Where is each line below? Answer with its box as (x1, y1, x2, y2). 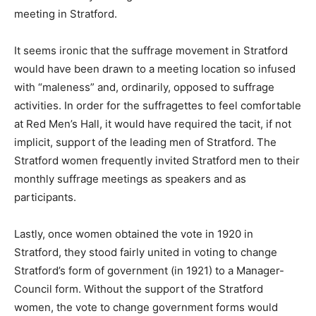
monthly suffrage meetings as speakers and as (14, 172, 246, 186)
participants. (14, 190, 76, 205)
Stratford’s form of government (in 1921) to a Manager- (14, 264, 284, 278)
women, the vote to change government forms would (14, 300, 278, 315)
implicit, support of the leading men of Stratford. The (14, 135, 276, 150)
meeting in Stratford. (14, 7, 117, 21)
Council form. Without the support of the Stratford (14, 282, 263, 296)
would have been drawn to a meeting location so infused (14, 62, 296, 76)
